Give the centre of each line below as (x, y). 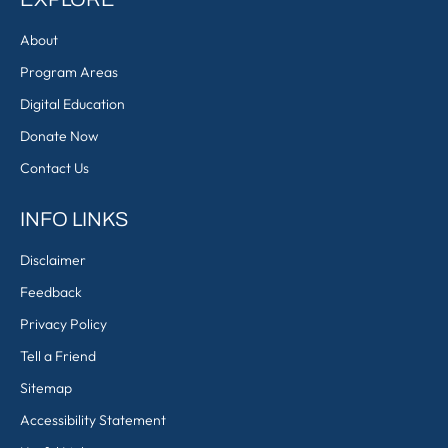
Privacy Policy (63, 324)
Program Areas (69, 72)
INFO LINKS (74, 219)
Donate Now (59, 136)
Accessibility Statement (93, 420)
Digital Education (72, 104)
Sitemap (46, 388)
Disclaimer (53, 260)
